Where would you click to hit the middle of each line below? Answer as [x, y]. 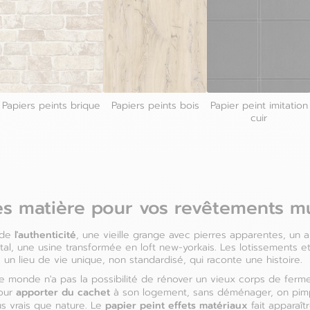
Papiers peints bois [155, 106]
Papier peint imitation [259, 106]
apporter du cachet [63, 292]
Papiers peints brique [51, 106]
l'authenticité [45, 235]
